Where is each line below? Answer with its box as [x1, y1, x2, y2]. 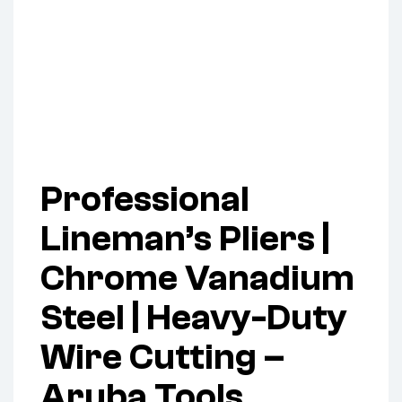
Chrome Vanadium [40, 258, 354, 300]
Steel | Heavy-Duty [40, 297, 347, 339]
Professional [40, 179, 249, 221]
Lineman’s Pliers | [40, 218, 329, 260]
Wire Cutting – [40, 336, 284, 379]
